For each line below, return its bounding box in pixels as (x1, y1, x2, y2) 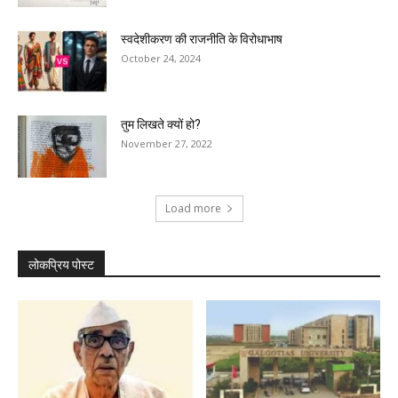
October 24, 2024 (121, 52, 201, 66)
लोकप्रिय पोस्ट (28, 258, 94, 273)
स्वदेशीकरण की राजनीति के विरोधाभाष (121, 32, 283, 47)
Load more (164, 201, 221, 217)
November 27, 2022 (121, 137, 212, 151)
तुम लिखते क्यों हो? (121, 117, 201, 132)
